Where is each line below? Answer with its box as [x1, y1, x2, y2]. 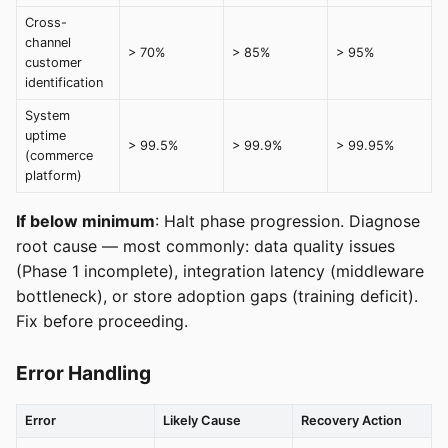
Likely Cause [163, 412, 241, 428]
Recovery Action [301, 412, 402, 428]
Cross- [25, 14, 67, 30]
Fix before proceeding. [16, 310, 188, 331]
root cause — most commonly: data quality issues [16, 235, 395, 256]
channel [25, 34, 71, 50]
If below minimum [16, 210, 155, 231]
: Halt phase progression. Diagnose [155, 210, 420, 231]
